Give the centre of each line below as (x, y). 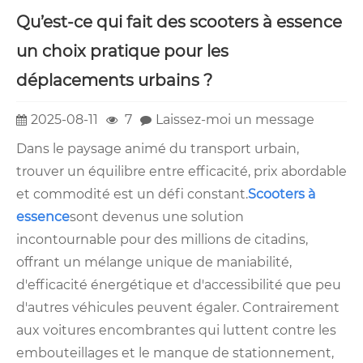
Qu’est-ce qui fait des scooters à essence (179, 21)
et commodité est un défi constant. (132, 194)
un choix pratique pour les (122, 51)
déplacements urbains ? (114, 80)
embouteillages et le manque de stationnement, (175, 353)
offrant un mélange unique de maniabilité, (154, 263)
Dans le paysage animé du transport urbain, (158, 149)
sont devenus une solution (157, 217)
